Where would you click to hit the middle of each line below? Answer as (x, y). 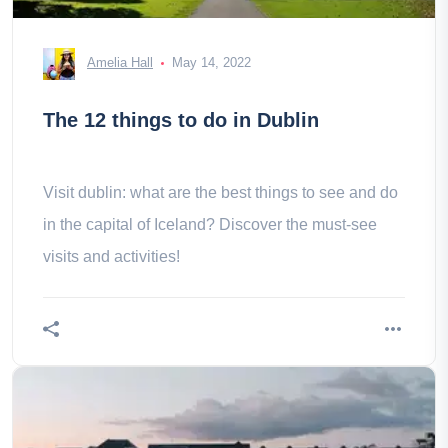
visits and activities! (111, 256)
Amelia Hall (120, 63)
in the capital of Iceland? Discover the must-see (210, 224)
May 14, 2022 (211, 63)
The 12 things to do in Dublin (181, 120)
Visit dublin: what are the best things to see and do (220, 192)
